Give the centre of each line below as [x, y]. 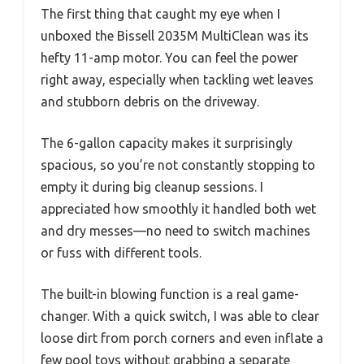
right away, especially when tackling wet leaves [177, 80]
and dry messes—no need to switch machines [175, 231]
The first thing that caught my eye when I [160, 14]
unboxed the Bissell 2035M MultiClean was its [175, 36]
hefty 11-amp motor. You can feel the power [169, 58]
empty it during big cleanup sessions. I [152, 187]
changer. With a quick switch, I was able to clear [180, 316]
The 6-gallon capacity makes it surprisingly [167, 143]
